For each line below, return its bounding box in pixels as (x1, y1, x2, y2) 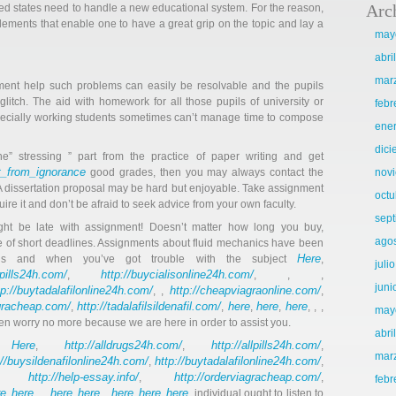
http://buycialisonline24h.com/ (101, 268, 254, 281)
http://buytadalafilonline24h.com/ (155, 354, 321, 368)
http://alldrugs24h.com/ (65, 339, 183, 352)
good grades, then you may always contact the (86, 166, 324, 179)
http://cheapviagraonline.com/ (170, 284, 322, 297)
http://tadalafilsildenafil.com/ (77, 300, 222, 313)
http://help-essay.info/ (28, 370, 139, 384)
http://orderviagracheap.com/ (174, 370, 321, 384)
